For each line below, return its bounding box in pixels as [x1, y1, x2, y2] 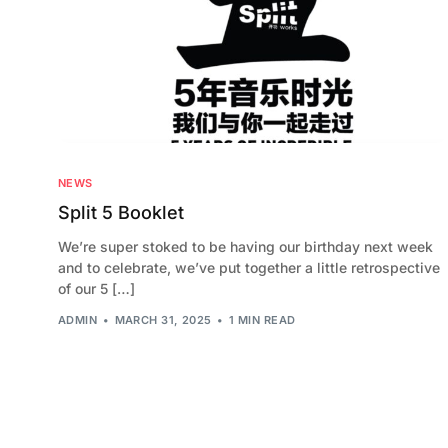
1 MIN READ [229, 313, 296, 328]
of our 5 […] [57, 279, 135, 297]
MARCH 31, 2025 [114, 313, 212, 328]
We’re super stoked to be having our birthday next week [57, 237, 433, 255]
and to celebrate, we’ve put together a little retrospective [57, 258, 440, 276]
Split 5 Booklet [57, 201, 184, 223]
